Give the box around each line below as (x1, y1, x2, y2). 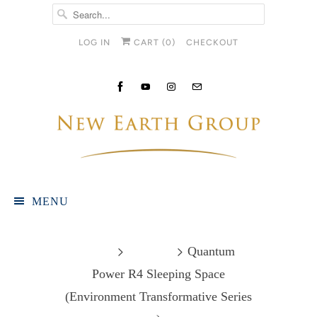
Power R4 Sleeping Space (92, 266, 225, 281)
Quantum (184, 243, 235, 258)
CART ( (131, 38, 166, 47)
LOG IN (79, 38, 110, 47)
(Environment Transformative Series (65, 289, 252, 304)
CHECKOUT (186, 38, 238, 47)
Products (128, 243, 173, 258)
